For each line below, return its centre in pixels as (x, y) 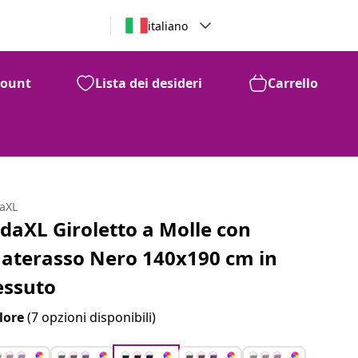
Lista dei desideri (149, 83)
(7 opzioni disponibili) (92, 317)
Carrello (293, 83)
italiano (167, 26)
